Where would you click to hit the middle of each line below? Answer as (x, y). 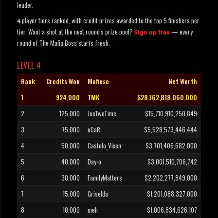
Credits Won (63, 82)
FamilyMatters (105, 178)
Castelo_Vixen (104, 146)
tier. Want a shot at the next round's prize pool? (76, 32)
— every (181, 32)
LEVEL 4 (29, 65)
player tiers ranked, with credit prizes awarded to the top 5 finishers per (110, 21)
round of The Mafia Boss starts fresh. (64, 43)
